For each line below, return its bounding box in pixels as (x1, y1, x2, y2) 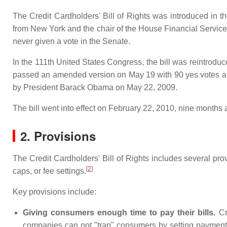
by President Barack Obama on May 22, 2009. (13, 83, 177, 92)
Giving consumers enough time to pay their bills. (23, 208, 216, 217)
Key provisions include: (13, 187, 96, 196)
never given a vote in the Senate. (13, 37, 130, 46)
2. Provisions (20, 127, 96, 144)
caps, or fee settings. (13, 167, 86, 175)
